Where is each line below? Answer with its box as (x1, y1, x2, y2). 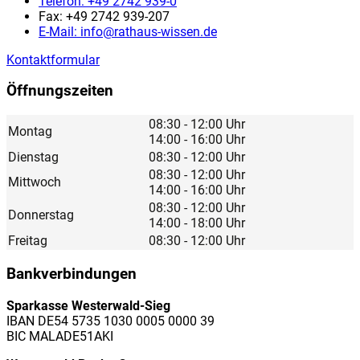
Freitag (8, 233, 47, 249)
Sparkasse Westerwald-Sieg (6, 297, 170, 313)
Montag (8, 124, 52, 140)
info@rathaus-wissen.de (80, 23, 217, 39)
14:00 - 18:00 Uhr (149, 215, 245, 231)
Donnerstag (8, 207, 74, 223)
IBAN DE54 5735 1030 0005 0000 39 (6, 313, 215, 329)
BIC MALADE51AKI (6, 328, 113, 344)
